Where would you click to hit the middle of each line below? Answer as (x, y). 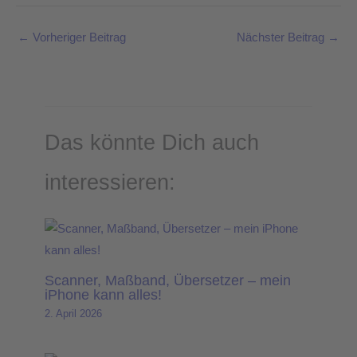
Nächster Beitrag (282, 37)
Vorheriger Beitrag (78, 37)
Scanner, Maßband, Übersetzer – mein (168, 280)
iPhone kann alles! (104, 294)
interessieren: (110, 182)
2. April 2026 (74, 314)
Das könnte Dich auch (152, 143)
